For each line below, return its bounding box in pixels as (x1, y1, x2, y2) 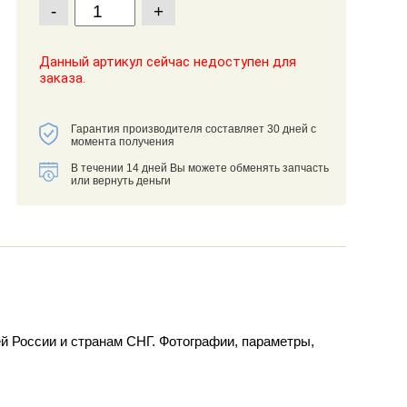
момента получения (70, 135, 174, 149)
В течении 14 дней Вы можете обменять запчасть (70, 162, 329, 175)
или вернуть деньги (70, 174, 171, 188)
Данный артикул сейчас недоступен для (38, 54, 296, 71)
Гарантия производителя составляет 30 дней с (70, 123, 316, 136)
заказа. (38, 70, 85, 87)
